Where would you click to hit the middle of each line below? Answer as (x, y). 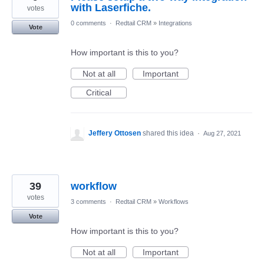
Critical (99, 92)
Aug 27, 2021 (222, 133)
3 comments (88, 201)
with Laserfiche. (111, 7)
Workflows (174, 201)
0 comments (88, 23)
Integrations (175, 23)
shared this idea (169, 133)
